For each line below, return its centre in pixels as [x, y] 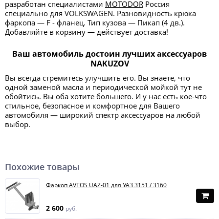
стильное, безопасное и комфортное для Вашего [92, 106]
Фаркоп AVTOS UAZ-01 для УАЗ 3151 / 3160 [106, 185]
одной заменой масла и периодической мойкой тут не [103, 87]
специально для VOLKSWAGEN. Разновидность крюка [100, 13]
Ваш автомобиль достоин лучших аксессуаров [109, 54]
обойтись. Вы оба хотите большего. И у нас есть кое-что [106, 96]
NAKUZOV [109, 64]
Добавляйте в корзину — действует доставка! [87, 32]
